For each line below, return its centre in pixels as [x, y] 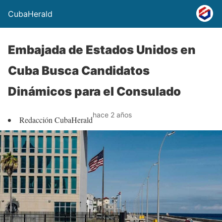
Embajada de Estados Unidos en [102, 50]
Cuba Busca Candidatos [79, 71]
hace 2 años [112, 115]
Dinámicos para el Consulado [94, 91]
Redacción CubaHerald [56, 120]
